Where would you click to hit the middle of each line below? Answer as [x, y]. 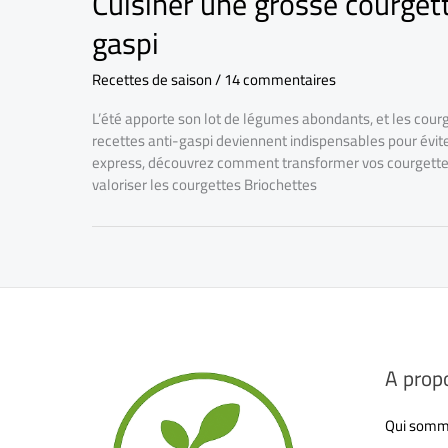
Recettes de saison [152, 79]
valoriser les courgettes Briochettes [204, 184]
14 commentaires [280, 79]
